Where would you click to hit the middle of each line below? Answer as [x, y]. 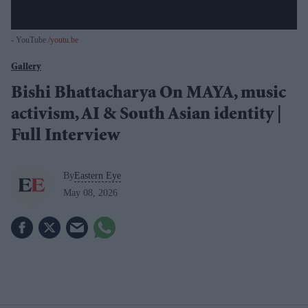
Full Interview [65, 136]
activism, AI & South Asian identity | [146, 115]
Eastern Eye [98, 176]
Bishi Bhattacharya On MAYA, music [148, 94]
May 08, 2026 [90, 193]
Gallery [26, 67]
